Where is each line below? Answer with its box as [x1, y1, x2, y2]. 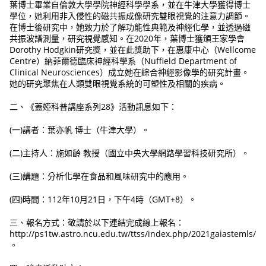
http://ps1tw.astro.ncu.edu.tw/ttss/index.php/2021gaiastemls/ [9, 228, 256, 240]
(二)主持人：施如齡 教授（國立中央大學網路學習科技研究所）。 [9, 147, 250, 159]
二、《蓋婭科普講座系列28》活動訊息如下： [9, 101, 178, 113]
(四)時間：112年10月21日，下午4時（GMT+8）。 [9, 194, 197, 205]
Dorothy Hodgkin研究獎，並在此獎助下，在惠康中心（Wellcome [9, 44, 256, 56]
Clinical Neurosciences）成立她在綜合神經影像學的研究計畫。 [9, 66, 250, 78]
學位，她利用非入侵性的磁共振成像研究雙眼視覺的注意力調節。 [9, 10, 251, 22]
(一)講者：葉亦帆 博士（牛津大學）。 [9, 124, 150, 136]
